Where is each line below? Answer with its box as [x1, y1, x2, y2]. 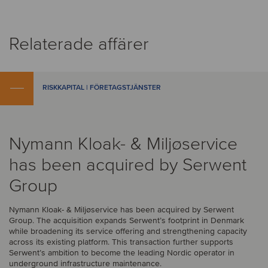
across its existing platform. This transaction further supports [9, 236, 233, 247]
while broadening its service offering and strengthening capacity [9, 226, 247, 236]
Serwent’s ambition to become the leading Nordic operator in [9, 247, 234, 258]
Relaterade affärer [9, 32, 149, 55]
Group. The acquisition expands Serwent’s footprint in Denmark [9, 215, 244, 226]
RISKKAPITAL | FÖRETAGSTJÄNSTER [42, 83, 161, 92]
